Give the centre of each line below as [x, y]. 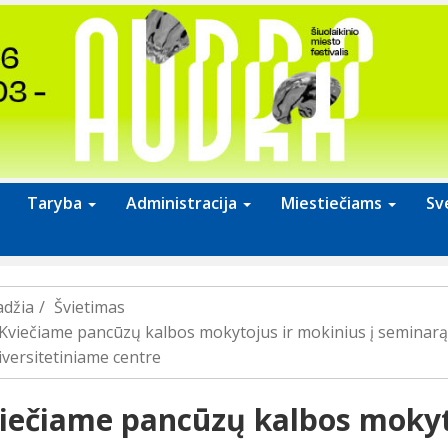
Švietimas [89, 307]
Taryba [56, 203]
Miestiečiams [333, 203]
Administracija [183, 203]
